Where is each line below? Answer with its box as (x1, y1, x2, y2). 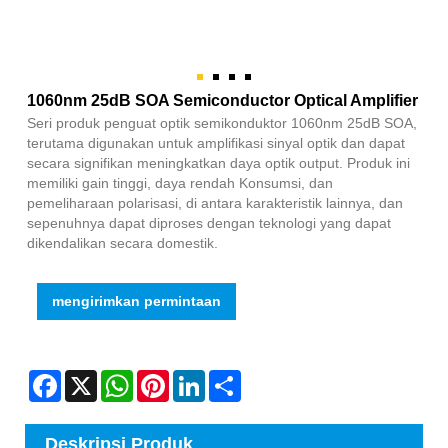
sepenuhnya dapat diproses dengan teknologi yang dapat (27, 215, 391, 232)
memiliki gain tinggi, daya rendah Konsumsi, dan (27, 175, 333, 192)
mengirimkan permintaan (52, 293, 221, 310)
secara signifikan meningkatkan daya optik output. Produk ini (27, 155, 410, 172)
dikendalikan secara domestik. (27, 235, 218, 252)
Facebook (61, 370, 124, 387)
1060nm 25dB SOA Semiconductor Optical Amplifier (27, 92, 418, 110)
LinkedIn (205, 370, 259, 387)
